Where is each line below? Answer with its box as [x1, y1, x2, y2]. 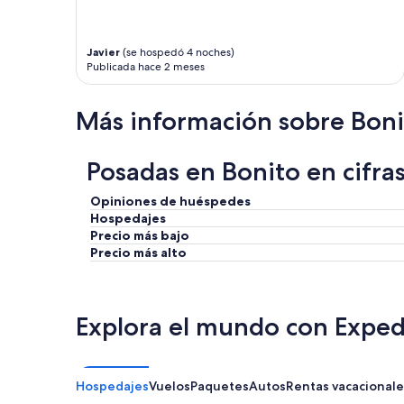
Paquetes [190, 378, 249, 395]
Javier [87, 45, 120, 60]
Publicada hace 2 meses [87, 60, 205, 75]
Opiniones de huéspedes [90, 193, 251, 210]
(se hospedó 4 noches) [120, 45, 234, 60]
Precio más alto [90, 244, 187, 262]
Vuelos [149, 378, 190, 395]
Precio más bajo [90, 227, 189, 244]
